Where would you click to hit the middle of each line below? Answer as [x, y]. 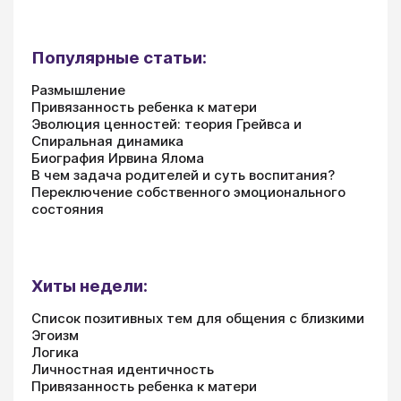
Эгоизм [55, 336]
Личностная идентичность [123, 370]
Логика [55, 353]
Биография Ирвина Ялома [118, 158]
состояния [68, 209]
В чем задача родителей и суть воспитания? [183, 175]
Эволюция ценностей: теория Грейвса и [166, 124]
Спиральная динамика [107, 141]
